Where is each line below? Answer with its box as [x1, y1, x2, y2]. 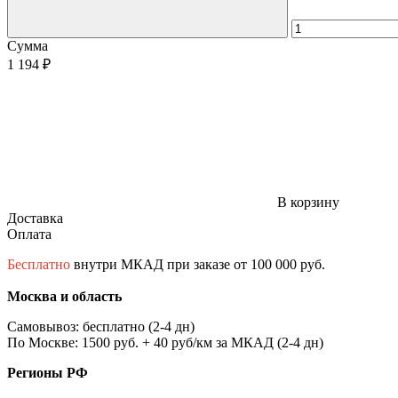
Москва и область [7, 288, 122, 304]
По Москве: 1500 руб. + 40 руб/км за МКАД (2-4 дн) [7, 334, 323, 350]
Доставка [7, 210, 63, 226]
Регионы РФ [7, 364, 88, 380]
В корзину [277, 194, 339, 210]
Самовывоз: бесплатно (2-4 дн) [7, 318, 195, 334]
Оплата [7, 226, 52, 242]
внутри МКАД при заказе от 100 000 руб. [70, 256, 325, 272]
